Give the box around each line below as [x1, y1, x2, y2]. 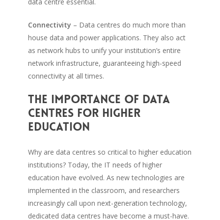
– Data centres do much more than [71, 20, 186, 29]
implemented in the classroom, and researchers [27, 185, 180, 195]
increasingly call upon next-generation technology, [27, 198, 187, 208]
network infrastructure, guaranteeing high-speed [27, 58, 181, 68]
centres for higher [27, 106, 140, 120]
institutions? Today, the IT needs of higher [27, 160, 162, 169]
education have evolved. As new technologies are [27, 172, 185, 182]
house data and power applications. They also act [27, 32, 186, 42]
